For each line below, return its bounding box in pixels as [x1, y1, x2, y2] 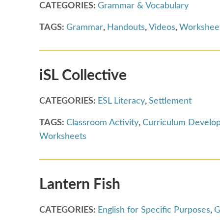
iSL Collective [39, 68, 127, 83]
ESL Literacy [98, 96, 145, 106]
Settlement [149, 96, 192, 106]
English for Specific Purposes [98, 205, 210, 215]
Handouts [107, 23, 145, 32]
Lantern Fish [39, 177, 120, 192]
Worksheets [39, 132, 86, 141]
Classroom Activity [66, 118, 138, 127]
